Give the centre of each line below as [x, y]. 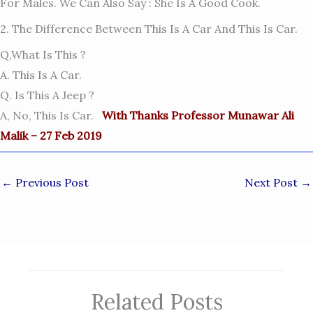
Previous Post [51, 182]
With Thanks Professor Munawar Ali [198, 115]
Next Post [272, 182]
